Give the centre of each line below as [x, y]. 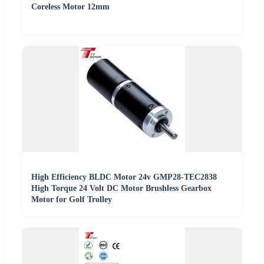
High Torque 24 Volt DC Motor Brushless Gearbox [121, 189]
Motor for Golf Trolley [72, 200]
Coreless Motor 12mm [70, 7]
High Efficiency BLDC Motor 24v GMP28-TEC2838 [124, 177]
